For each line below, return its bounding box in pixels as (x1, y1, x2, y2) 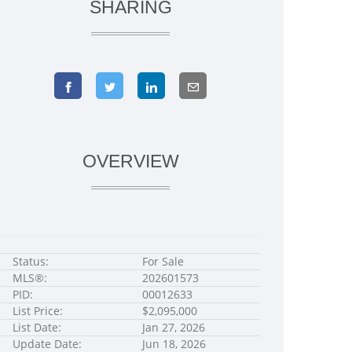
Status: (13, 254, 49, 269)
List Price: (13, 303, 63, 318)
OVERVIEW (82, 151, 179, 171)
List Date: (13, 320, 61, 335)
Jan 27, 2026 (142, 320, 205, 335)
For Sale (142, 254, 184, 269)
